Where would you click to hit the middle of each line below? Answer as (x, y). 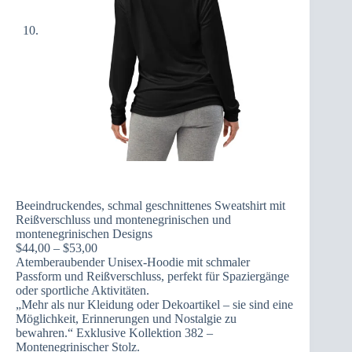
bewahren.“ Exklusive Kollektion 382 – (114, 332)
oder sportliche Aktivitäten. (82, 290)
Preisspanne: (128, 247)
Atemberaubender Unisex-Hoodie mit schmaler (133, 262)
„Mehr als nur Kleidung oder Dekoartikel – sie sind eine (154, 304)
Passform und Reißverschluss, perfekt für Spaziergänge (152, 276)
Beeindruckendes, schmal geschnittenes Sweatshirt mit (150, 205)
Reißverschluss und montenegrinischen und (123, 219)
